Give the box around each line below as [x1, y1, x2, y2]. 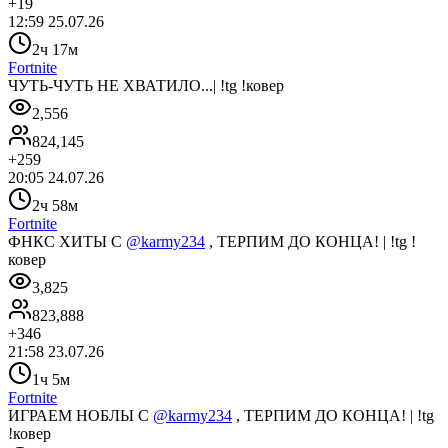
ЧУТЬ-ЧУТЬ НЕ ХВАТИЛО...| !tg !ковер [8, 76, 284, 94]
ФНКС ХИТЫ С [8, 232, 126, 250]
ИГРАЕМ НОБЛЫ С [8, 406, 153, 424]
